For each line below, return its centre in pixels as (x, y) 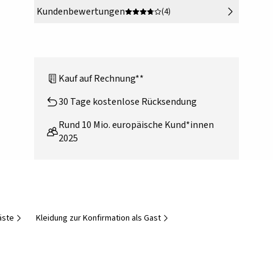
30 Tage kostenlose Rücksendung (128, 102)
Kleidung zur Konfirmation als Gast (98, 218)
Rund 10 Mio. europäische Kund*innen (136, 125)
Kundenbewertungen (81, 12)
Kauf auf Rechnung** (101, 79)
